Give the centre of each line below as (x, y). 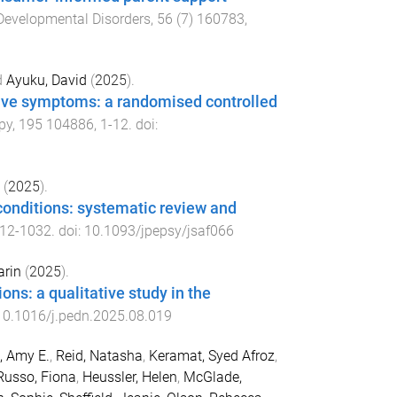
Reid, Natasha (99, 355)
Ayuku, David (46, 81)
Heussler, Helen (129, 377)
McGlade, (212, 377)
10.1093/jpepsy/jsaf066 (159, 231)
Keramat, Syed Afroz (211, 355)
